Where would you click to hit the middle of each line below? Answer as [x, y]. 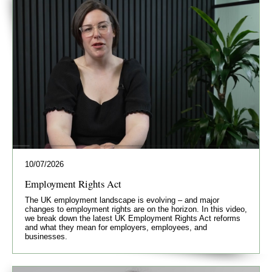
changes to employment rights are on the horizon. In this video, [136, 209]
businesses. [46, 237]
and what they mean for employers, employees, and [116, 228]
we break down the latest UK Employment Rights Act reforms [133, 219]
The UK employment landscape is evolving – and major [122, 200]
